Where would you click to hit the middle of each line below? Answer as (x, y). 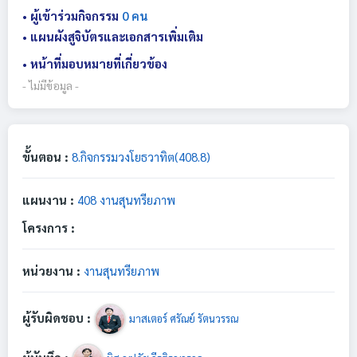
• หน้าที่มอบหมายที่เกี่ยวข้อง (95, 63)
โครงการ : (49, 228)
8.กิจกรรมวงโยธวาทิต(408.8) (139, 157)
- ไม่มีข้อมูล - (51, 85)
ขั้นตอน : (45, 157)
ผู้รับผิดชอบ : (58, 317)
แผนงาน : (50, 200)
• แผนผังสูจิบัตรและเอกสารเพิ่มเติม (113, 36)
